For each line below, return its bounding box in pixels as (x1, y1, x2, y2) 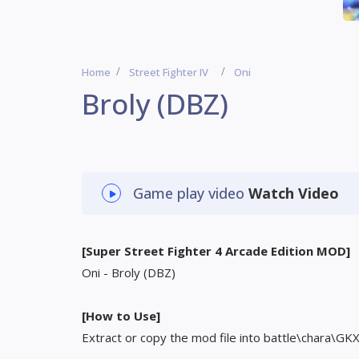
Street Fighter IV (129, 65, 208, 79)
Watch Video (248, 184, 339, 203)
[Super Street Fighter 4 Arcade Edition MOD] (82, 243, 350, 259)
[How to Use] (82, 308, 160, 324)
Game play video (133, 184, 248, 203)
